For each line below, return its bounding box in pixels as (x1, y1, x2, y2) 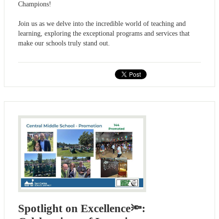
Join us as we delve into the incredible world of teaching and (18, 20, 186, 27)
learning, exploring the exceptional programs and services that (18, 29, 190, 37)
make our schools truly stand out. (18, 39, 110, 47)
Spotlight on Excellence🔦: (18, 202, 146, 215)
